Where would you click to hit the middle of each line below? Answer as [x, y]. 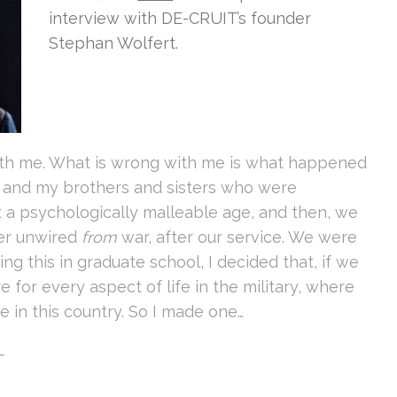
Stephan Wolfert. [114, 43]
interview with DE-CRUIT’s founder [180, 18]
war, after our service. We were [237, 237]
